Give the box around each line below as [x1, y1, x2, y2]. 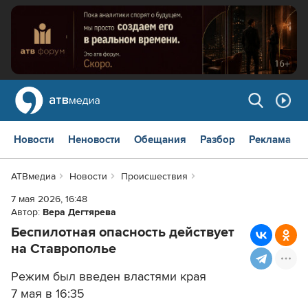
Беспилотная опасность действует [11, 224, 234, 241]
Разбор [200, 133, 235, 146]
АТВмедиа [11, 170, 56, 183]
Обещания [134, 133, 186, 146]
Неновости [68, 133, 120, 146]
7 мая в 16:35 [11, 286, 85, 302]
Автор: [11, 206, 43, 219]
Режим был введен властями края [11, 269, 206, 285]
